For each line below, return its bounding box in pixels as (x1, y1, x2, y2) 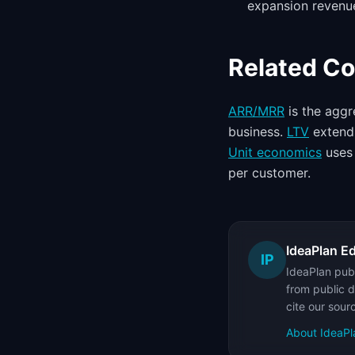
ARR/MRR (228, 103, 284, 119)
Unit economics (228, 144, 322, 160)
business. (228, 124, 287, 139)
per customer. (228, 165, 311, 181)
